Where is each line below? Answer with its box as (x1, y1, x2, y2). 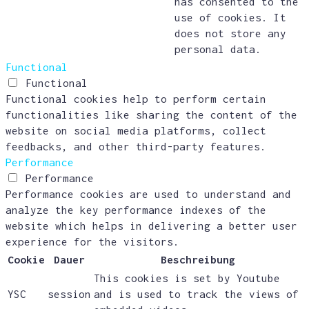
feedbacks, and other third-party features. (6, 140, 266, 153)
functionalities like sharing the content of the (6, 108, 297, 121)
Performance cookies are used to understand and (6, 188, 291, 201)
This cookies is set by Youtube (94, 272, 280, 285)
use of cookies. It (175, 11, 286, 24)
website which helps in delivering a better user (6, 219, 297, 232)
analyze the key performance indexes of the (6, 203, 266, 217)
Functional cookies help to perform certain (6, 92, 266, 106)
